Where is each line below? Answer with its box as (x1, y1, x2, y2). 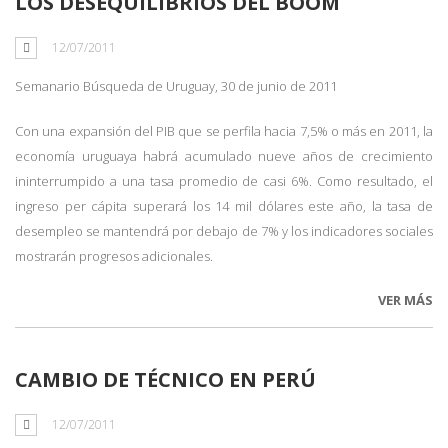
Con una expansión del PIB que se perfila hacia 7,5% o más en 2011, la (15, 122, 433, 140)
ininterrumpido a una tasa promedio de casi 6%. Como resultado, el (15, 172, 433, 190)
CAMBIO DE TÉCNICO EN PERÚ (15, 366, 316, 393)
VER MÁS (378, 291, 433, 309)
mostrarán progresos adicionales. (15, 247, 213, 265)
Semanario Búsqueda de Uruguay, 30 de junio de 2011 (15, 77, 337, 95)
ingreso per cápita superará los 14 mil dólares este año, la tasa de (15, 197, 433, 215)
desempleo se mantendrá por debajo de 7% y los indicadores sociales (15, 222, 433, 240)
